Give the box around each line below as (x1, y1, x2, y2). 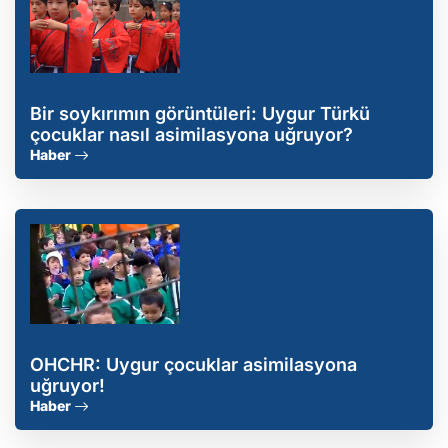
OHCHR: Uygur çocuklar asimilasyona (30, 354, 357, 376)
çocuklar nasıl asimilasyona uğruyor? (30, 124, 353, 146)
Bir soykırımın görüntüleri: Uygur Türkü (30, 103, 370, 125)
